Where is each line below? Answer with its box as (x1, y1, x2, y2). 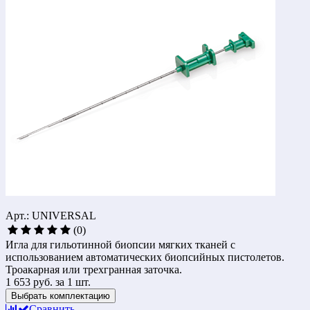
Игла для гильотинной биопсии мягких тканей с (6, 238, 235, 250)
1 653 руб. (6, 275, 55, 288)
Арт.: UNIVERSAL (6, 209, 96, 221)
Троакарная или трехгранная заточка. (6, 263, 182, 275)
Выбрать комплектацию (11, 290, 110, 301)
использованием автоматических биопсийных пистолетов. (6, 250, 284, 263)
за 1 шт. (55, 275, 91, 288)
